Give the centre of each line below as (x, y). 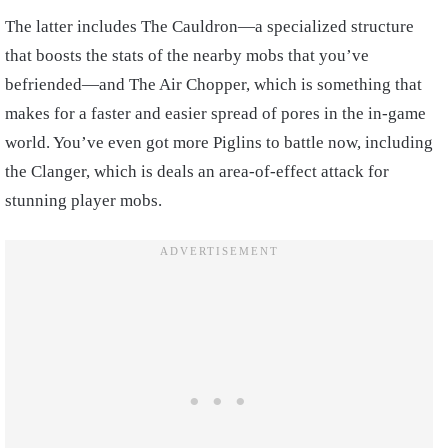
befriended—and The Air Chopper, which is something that (213, 84)
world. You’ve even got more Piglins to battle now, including (219, 142)
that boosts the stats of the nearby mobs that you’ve (187, 55)
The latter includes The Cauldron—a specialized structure (209, 26)
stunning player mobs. (85, 200)
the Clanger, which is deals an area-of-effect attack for (197, 171)
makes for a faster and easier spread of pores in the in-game (215, 113)
